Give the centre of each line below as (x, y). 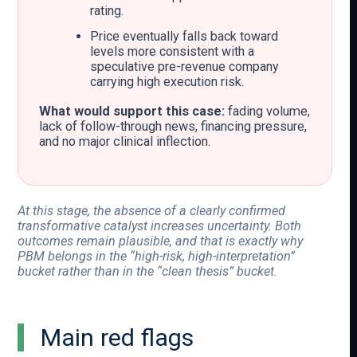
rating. (106, 11)
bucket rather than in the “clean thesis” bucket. (148, 271)
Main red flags (116, 337)
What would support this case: (131, 111)
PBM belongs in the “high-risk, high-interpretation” (157, 256)
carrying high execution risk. (167, 82)
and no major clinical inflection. (124, 141)
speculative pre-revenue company (184, 67)
